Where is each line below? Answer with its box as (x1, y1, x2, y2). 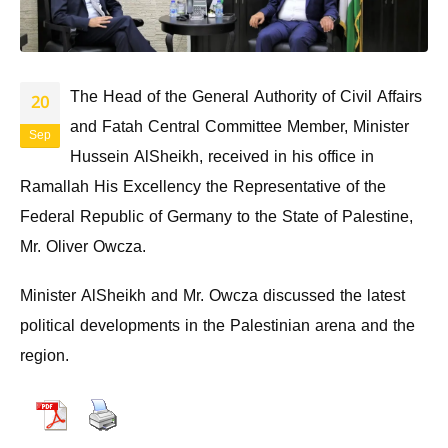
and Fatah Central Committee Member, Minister (70, 111, 409, 143)
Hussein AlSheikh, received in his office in (70, 141, 374, 173)
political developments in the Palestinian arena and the (20, 309, 415, 341)
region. (20, 339, 69, 371)
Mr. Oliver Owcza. (20, 231, 146, 263)
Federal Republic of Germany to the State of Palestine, (20, 201, 413, 233)
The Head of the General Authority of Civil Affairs (70, 81, 422, 113)
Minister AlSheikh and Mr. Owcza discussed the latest (20, 279, 405, 311)
